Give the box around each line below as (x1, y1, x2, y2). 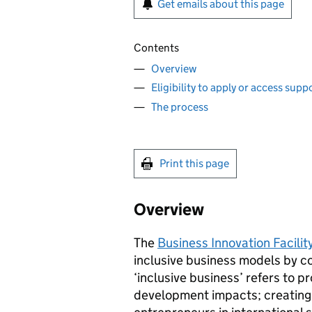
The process (151, 100, 208, 114)
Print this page (159, 156, 229, 170)
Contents (134, 41, 179, 54)
